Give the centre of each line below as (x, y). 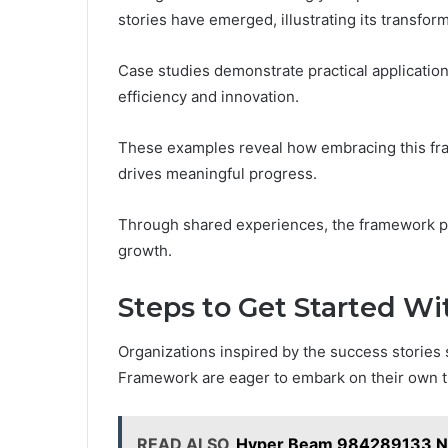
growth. (145, 250)
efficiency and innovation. (208, 96)
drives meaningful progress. (217, 173)
